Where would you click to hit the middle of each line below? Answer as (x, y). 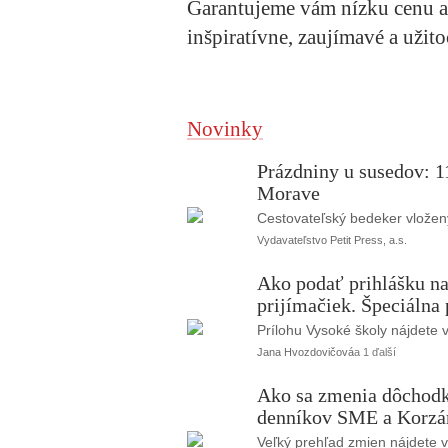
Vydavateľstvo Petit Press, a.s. (332, 240)
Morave (288, 193)
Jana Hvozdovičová (305, 352)
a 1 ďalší (375, 352)
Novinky (225, 129)
